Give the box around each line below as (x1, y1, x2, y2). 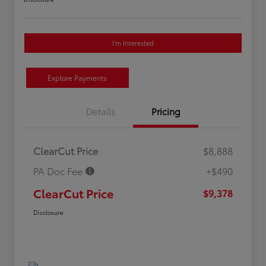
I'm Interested (112, 38, 154, 48)
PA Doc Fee (33, 164, 85, 178)
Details (85, 104, 115, 118)
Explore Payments (47, 72, 107, 83)
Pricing (151, 104, 180, 118)
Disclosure (33, 208, 64, 217)
